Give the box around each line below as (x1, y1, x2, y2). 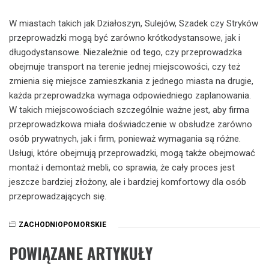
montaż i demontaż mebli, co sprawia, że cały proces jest (9, 162, 235, 173)
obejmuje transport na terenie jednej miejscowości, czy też (9, 61, 240, 72)
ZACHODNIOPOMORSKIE (19, 220, 106, 229)
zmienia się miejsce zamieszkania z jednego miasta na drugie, (9, 76, 253, 86)
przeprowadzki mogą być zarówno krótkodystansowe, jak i (9, 32, 240, 43)
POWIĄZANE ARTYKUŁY (9, 241, 153, 265)
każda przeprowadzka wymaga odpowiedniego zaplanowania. (9, 90, 251, 101)
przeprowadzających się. (9, 191, 106, 202)
